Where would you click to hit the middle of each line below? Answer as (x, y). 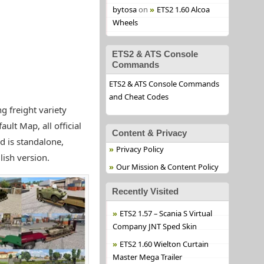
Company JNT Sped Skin (154, 226)
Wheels (125, 22)
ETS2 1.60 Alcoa (183, 9)
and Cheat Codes (138, 97)
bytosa (124, 9)
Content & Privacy (149, 133)
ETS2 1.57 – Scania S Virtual (166, 213)
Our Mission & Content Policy (167, 167)
